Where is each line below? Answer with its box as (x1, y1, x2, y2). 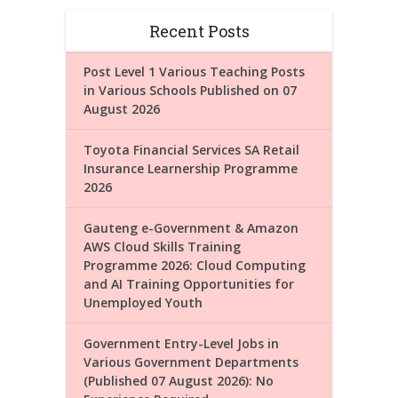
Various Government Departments (84, 353, 298, 370)
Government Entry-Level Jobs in (84, 334, 279, 352)
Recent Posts (148, 20, 250, 42)
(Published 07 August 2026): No (84, 371, 274, 389)
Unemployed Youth (84, 293, 203, 311)
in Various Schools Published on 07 (84, 81, 297, 99)
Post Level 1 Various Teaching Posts (84, 62, 305, 80)
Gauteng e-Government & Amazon (84, 219, 298, 236)
